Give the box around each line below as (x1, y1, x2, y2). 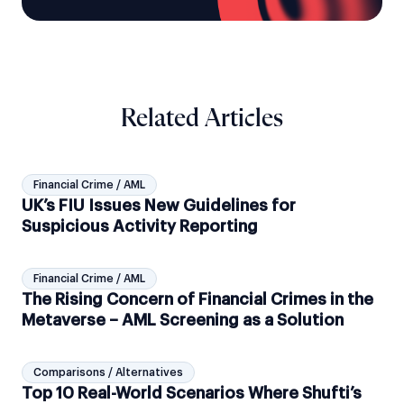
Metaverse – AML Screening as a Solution (22, 311, 344, 328)
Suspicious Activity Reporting (22, 217, 258, 234)
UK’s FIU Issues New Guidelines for (22, 197, 296, 214)
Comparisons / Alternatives (33, 366, 183, 378)
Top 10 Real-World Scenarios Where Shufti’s (22, 384, 362, 401)
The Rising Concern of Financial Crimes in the (22, 290, 373, 308)
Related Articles (121, 106, 283, 132)
